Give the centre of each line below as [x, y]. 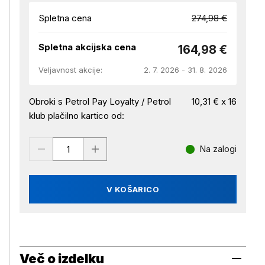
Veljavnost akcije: [70, 70]
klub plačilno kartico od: [77, 116]
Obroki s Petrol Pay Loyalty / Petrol [100, 101]
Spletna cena [65, 18]
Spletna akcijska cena [87, 47]
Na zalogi [218, 149]
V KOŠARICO [133, 189]
